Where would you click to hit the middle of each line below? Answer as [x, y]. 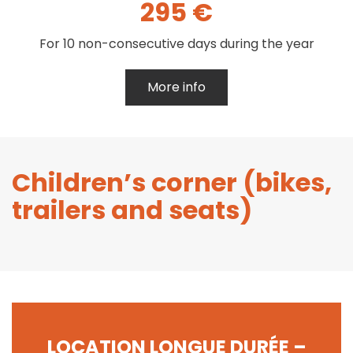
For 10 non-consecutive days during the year [176, 43]
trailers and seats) [132, 210]
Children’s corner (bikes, [172, 182]
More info [176, 87]
